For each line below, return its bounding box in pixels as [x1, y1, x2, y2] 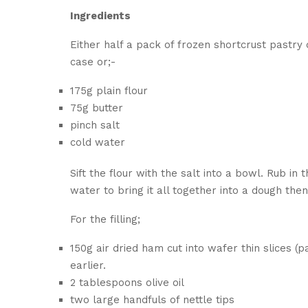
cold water [70, 135, 125, 148]
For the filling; [70, 212, 140, 225]
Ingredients [70, 9, 131, 22]
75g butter [70, 101, 123, 114]
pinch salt [70, 118, 120, 131]
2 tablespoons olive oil [70, 276, 184, 289]
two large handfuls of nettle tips [70, 293, 234, 306]
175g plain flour [70, 84, 148, 97]
